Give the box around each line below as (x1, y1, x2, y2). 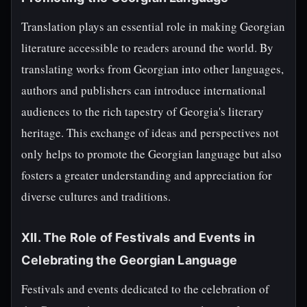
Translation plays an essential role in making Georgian (21, 19, 285, 34)
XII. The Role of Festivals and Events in (21, 230, 256, 245)
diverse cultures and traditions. (21, 188, 171, 204)
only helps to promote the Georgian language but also (21, 146, 282, 162)
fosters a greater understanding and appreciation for (21, 167, 272, 183)
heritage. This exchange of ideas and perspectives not (21, 125, 279, 140)
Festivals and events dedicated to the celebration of (21, 281, 269, 297)
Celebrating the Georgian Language (21, 253, 237, 267)
